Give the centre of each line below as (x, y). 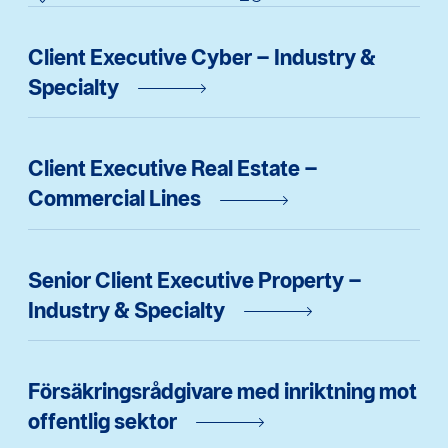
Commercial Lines (114, 198)
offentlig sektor (102, 421)
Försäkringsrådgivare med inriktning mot (222, 391)
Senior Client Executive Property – (195, 279)
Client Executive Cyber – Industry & (202, 56)
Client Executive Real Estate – (173, 168)
